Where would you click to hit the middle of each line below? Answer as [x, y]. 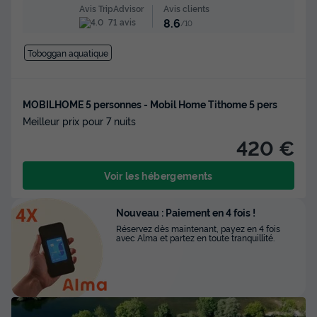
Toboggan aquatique [68, 52]
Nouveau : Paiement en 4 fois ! [186, 212]
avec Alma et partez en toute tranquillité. [195, 237]
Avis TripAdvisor [111, 8]
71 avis [121, 22]
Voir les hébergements [158, 175]
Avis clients [186, 8]
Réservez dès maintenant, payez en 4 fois [198, 228]
